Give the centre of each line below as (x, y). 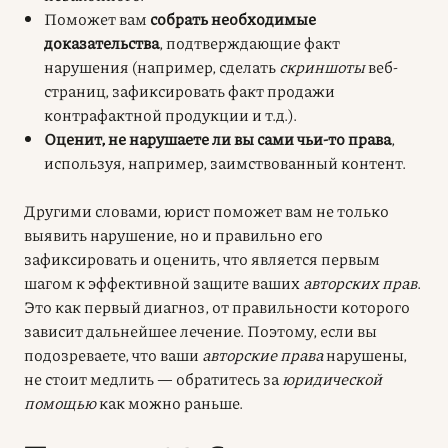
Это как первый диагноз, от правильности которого (217, 306)
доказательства (101, 42)
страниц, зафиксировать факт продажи (189, 90)
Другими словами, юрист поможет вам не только (206, 210)
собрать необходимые (233, 18)
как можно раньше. (169, 402)
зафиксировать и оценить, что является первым (202, 258)
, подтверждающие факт (249, 42)
